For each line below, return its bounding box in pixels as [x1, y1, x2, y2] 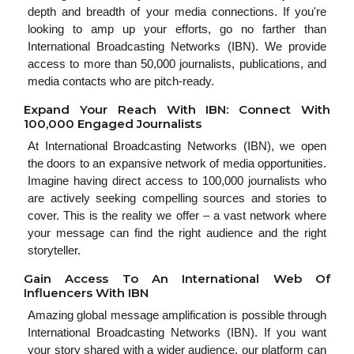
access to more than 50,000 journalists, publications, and [28, 57, 326, 70]
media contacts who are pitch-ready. [28, 74, 214, 88]
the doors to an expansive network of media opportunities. [28, 156, 326, 170]
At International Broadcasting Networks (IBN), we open [28, 139, 326, 153]
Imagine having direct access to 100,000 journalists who [28, 174, 326, 187]
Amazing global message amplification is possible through [28, 308, 326, 322]
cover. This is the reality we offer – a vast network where [28, 209, 326, 222]
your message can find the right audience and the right [28, 226, 326, 239]
